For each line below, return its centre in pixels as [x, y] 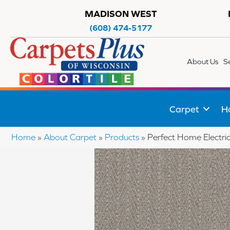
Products [122, 137]
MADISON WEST [121, 14]
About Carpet [70, 137]
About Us [203, 62]
